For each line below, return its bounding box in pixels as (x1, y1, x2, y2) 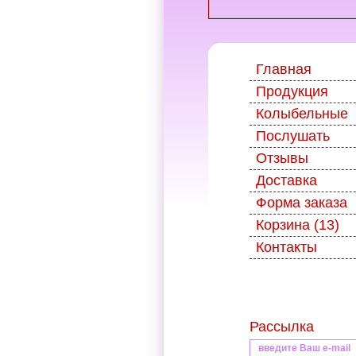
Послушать (256, 128, 330, 144)
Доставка (256, 172, 317, 188)
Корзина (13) (256, 217, 339, 233)
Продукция (256, 83, 328, 99)
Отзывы (256, 150, 308, 166)
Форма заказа (256, 195, 347, 211)
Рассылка (250, 319, 314, 335)
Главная (256, 61, 311, 77)
